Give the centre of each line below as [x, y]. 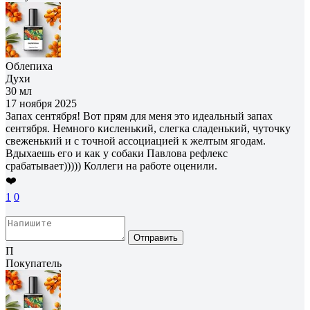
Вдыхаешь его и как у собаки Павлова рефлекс [117, 153]
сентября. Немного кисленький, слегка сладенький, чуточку [148, 128]
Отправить [156, 237]
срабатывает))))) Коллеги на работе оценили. [111, 165]
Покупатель [34, 263]
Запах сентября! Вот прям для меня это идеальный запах [139, 116]
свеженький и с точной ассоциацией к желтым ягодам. [136, 140]
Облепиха [29, 66]
